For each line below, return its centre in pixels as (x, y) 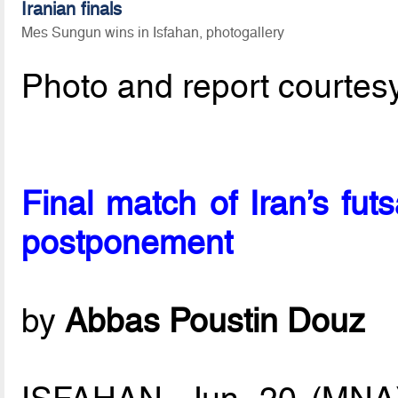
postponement (127, 243)
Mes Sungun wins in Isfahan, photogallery (153, 32)
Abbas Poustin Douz (215, 321)
